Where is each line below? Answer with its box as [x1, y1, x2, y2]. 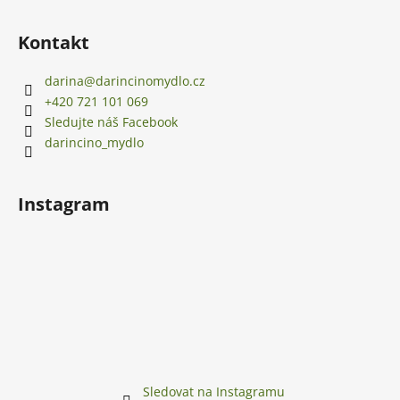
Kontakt [18, 29, 89, 54]
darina [45, 71, 84, 89]
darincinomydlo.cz [96, 71, 205, 89]
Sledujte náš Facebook [45, 112, 178, 130]
